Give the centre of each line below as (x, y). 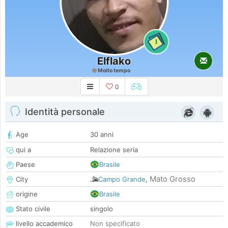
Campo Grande (122, 179)
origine (26, 194)
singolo (102, 209)
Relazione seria (114, 150)
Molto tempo (113, 70)
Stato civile (32, 209)
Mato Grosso (173, 179)
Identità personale (65, 112)
